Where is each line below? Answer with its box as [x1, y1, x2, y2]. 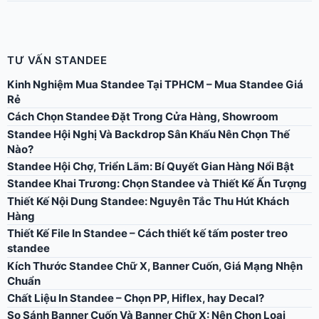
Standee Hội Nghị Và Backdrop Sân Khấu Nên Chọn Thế [7, 127, 290, 141]
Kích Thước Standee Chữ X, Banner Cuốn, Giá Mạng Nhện [7, 258, 303, 273]
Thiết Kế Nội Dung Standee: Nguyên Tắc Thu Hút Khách [7, 194, 289, 208]
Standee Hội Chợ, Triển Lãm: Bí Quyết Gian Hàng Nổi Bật [7, 159, 294, 174]
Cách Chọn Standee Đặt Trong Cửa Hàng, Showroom [7, 110, 278, 124]
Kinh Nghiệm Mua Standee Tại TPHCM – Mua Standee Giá [7, 77, 303, 91]
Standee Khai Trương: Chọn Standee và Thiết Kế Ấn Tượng [7, 177, 307, 191]
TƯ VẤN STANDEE [7, 53, 107, 68]
